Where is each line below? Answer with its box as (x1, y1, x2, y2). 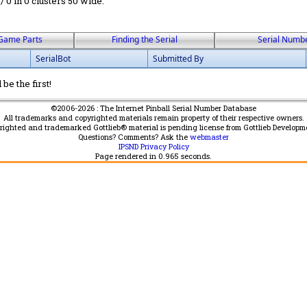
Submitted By (153, 52, 204, 64)
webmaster (190, 132, 229, 142)
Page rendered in (95, 151, 158, 161)
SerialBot (36, 52, 71, 64)
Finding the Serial (111, 33, 177, 45)
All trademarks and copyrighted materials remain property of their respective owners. (3, 112, 304, 123)
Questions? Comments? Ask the (78, 132, 190, 142)
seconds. (179, 151, 212, 161)
